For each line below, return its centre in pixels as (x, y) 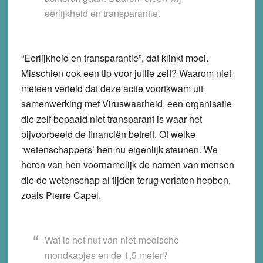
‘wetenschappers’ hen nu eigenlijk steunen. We (119, 149)
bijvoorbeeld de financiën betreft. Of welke (108, 134)
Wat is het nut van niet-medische (112, 240)
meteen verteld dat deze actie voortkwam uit (112, 88)
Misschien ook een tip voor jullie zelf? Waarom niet (126, 73)
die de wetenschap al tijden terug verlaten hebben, (126, 180)
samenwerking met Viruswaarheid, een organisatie (126, 103)
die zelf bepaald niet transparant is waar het (111, 119)
